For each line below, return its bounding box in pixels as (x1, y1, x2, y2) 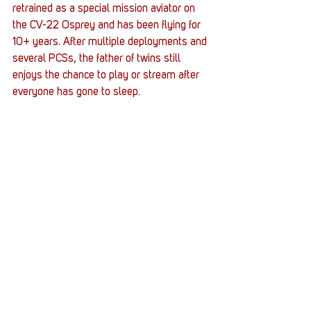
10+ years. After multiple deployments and (12, 37, 210, 49)
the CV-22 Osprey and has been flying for (12, 20, 203, 32)
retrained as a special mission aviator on (12, 3, 198, 15)
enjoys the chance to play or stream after (12, 70, 202, 82)
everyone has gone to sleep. (12, 87, 140, 99)
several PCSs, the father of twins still (12, 53, 183, 65)
